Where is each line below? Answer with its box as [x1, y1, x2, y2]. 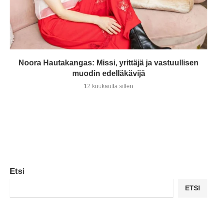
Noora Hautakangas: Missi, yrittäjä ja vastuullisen [18, 58, 199, 67]
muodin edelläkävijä [72, 69, 145, 77]
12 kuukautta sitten [84, 82, 133, 90]
